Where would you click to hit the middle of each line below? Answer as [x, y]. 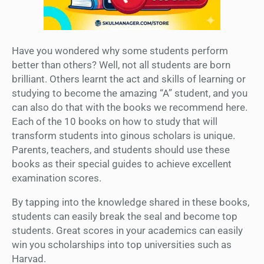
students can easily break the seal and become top [125, 216]
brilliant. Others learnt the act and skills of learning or [129, 79]
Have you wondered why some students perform [120, 50]
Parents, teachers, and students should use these [121, 149]
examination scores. [57, 178]
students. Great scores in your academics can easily [127, 230]
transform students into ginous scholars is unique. [123, 135]
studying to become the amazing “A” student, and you [130, 93]
